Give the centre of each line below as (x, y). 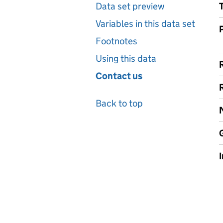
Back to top (119, 103)
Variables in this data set (145, 24)
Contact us (119, 76)
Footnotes (116, 41)
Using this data (126, 58)
